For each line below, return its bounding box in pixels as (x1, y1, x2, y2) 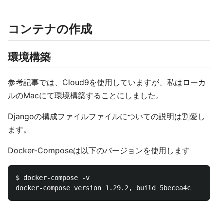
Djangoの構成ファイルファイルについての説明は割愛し (8, 111, 205, 121)
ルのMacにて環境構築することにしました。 (8, 91, 163, 100)
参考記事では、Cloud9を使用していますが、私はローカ (8, 77, 206, 87)
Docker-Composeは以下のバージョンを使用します (8, 145, 190, 155)
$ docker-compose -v (16, 174, 90, 182)
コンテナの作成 (8, 22, 92, 36)
